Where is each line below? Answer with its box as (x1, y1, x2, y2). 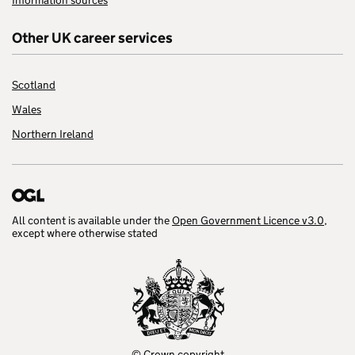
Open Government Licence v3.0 (172, 213, 324, 228)
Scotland (12, 78, 55, 93)
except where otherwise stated (12, 226, 158, 241)
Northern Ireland (12, 127, 94, 142)
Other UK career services (12, 29, 173, 48)
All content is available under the (12, 213, 172, 228)
